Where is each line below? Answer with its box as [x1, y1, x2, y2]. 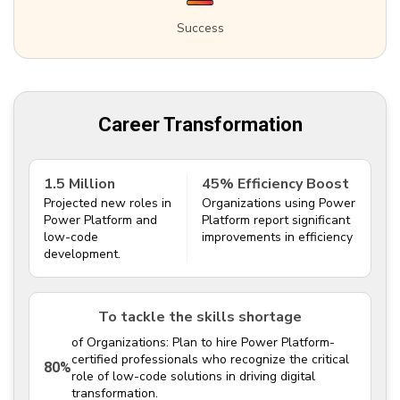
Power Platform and [44, 211, 157, 229]
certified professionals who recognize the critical [71, 350, 349, 368]
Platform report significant [202, 211, 351, 229]
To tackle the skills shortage [98, 306, 302, 327]
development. [44, 245, 121, 262]
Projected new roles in [44, 194, 171, 212]
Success [176, 19, 224, 37]
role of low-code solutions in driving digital [71, 367, 315, 385]
